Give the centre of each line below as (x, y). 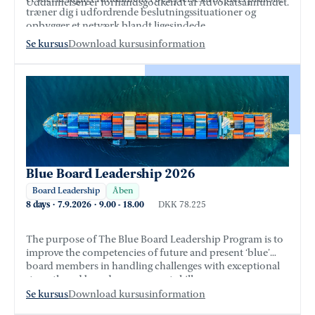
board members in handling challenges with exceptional (153, 266)
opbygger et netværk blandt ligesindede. (117, 26)
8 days (38, 205)
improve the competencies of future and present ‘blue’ (148, 253)
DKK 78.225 (182, 205)
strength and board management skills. (113, 280)
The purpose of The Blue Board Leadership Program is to (155, 240)
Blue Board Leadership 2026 (111, 174)
